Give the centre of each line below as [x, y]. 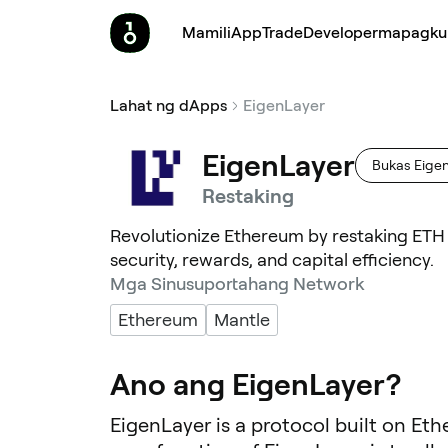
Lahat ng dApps [168, 105]
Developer [340, 32]
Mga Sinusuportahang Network [237, 283]
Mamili [206, 32]
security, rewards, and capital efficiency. [272, 259]
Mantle [242, 319]
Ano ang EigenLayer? [255, 384]
